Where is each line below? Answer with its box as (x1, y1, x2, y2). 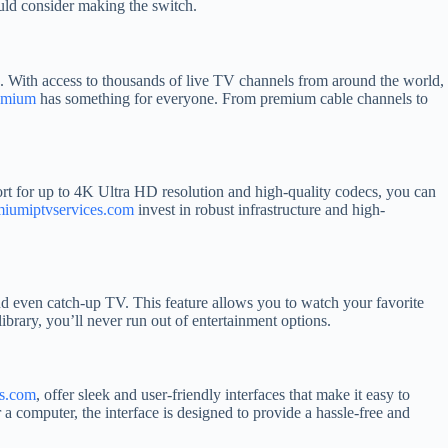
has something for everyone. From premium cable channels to (36, 89, 428, 107)
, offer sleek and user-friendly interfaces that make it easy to (36, 386, 410, 404)
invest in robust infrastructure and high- (134, 200, 385, 218)
